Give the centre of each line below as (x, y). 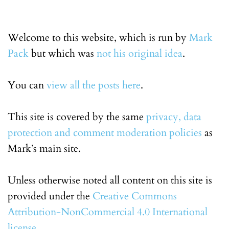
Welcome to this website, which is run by (98, 38)
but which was (63, 53)
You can (27, 85)
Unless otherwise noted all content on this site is (110, 180)
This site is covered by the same (77, 117)
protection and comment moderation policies (105, 133)
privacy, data (174, 117)
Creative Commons (135, 196)
